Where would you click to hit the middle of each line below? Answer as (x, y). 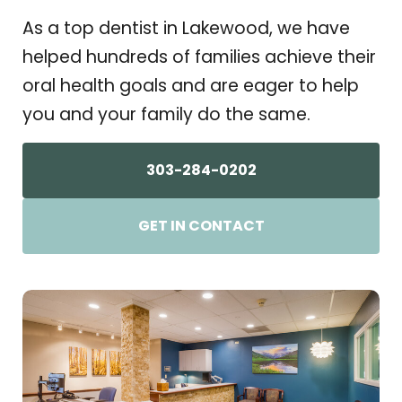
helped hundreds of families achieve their (199, 57)
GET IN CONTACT (201, 225)
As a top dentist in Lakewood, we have (186, 29)
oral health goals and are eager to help (191, 86)
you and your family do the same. (166, 115)
